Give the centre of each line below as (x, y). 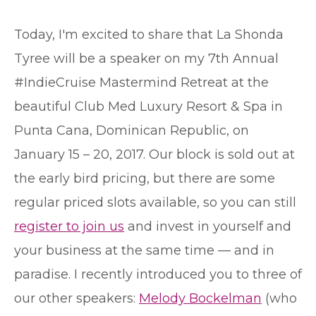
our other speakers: (77, 298)
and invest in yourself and (208, 226)
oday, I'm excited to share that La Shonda (153, 35)
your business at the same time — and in (144, 250)
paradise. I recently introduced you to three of (158, 274)
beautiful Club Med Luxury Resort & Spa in (148, 107)
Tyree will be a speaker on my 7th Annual (146, 59)
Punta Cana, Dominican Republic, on (132, 130)
